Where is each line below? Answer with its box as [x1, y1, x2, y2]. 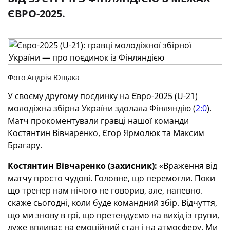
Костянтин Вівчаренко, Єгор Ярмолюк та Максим [8, 127, 204, 139]
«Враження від [157, 160, 217, 171]
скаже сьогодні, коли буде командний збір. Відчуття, [8, 197, 217, 208]
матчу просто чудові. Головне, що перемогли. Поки [8, 172, 215, 184]
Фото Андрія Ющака [8, 72, 80, 82]
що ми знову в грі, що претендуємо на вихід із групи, [8, 209, 219, 221]
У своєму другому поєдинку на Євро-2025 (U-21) [8, 90, 198, 102]
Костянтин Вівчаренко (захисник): [8, 160, 157, 171]
